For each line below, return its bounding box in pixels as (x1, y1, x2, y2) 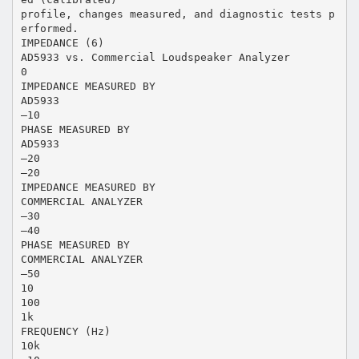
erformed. (20, 22, 79, 34)
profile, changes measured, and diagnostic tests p (20, 7, 335, 20)
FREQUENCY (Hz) (20, 325, 111, 337)
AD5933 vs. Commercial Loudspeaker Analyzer (20, 50, 290, 63)
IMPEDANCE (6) (20, 36, 104, 49)
